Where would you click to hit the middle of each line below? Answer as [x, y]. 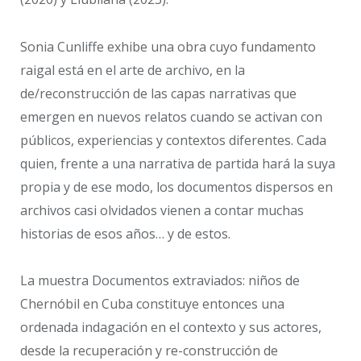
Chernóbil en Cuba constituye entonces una [152, 304]
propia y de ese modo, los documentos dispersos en [176, 187]
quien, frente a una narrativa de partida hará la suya [178, 163]
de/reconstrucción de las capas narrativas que [158, 93]
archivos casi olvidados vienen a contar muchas [162, 210]
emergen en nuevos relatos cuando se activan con [171, 116]
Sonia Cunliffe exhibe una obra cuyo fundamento [168, 46]
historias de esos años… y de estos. [125, 233]
